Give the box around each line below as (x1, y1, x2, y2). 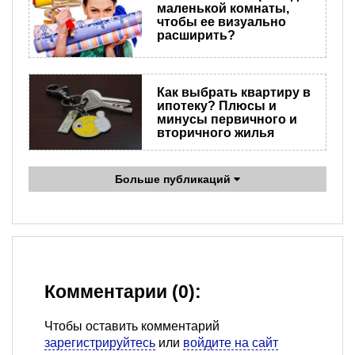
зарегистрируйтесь (44, 336, 155, 350)
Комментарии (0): (44, 282, 201, 303)
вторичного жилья (156, 125, 274, 139)
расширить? (156, 29, 235, 43)
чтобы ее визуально (156, 15, 286, 29)
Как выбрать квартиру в (156, 85, 311, 99)
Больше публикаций (115, 173, 234, 186)
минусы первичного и (156, 112, 297, 126)
